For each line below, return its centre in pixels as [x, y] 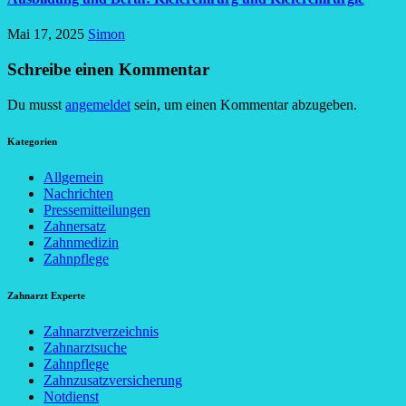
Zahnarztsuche [85, 347]
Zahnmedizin [81, 242]
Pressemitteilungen [97, 209]
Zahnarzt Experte [46, 295]
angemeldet [98, 104]
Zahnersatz [75, 226]
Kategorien [32, 141]
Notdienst [71, 396]
